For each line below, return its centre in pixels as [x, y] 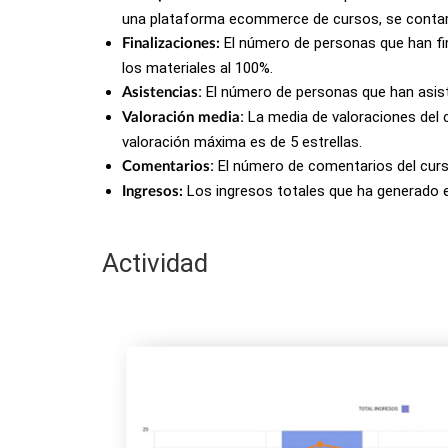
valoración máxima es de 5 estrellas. [242, 142]
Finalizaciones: [171, 43]
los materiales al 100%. [197, 68]
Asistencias [160, 92]
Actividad [155, 263]
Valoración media [181, 117]
